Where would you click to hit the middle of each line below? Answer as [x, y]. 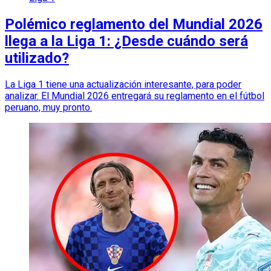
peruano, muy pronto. [48, 107]
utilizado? [37, 58]
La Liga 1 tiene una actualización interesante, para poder [123, 84]
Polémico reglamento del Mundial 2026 [134, 24]
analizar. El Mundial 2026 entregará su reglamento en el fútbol [135, 96]
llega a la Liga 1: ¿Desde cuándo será [126, 41]
